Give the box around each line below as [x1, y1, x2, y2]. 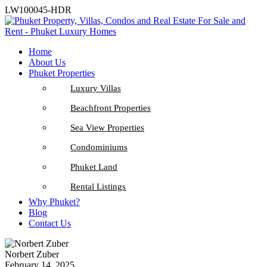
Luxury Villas [70, 83, 121, 93]
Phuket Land [70, 162, 117, 172]
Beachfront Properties [70, 103, 151, 113]
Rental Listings [70, 182, 126, 191]
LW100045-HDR [5, 5, 72, 15]
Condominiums [70, 142, 128, 152]
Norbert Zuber [5, 249, 59, 259]
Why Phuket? [29, 197, 80, 207]
